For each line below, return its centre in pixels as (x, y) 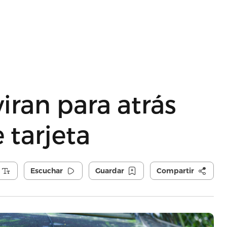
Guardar (109, 171)
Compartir (175, 171)
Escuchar (46, 171)
